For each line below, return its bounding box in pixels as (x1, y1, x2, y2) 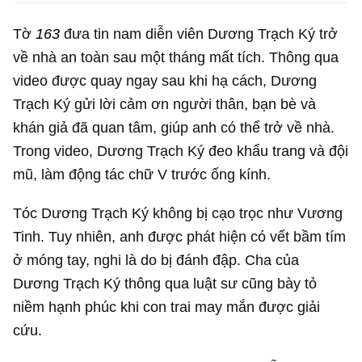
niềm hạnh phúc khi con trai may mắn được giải (13, 297, 321, 315)
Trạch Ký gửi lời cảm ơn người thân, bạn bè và (13, 95, 317, 113)
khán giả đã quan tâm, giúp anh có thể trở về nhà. (13, 119, 335, 137)
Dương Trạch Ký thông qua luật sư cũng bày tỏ (13, 274, 318, 292)
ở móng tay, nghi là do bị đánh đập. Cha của (13, 250, 300, 268)
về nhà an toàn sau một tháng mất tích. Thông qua (13, 48, 339, 66)
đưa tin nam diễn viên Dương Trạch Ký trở (60, 25, 339, 43)
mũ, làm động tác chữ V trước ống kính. (13, 166, 271, 183)
